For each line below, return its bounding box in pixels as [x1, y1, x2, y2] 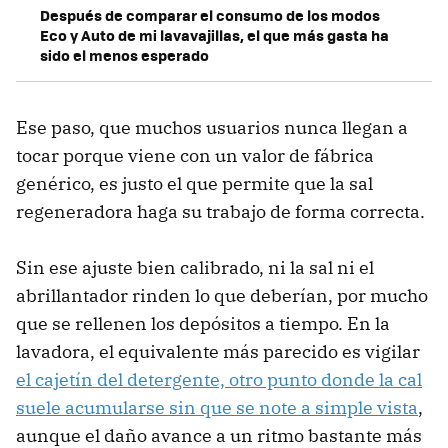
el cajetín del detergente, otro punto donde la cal [16, 368, 422, 392]
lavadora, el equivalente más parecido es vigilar [16, 340, 420, 364]
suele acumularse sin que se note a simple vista [16, 396, 418, 420]
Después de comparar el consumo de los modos [40, 4, 380, 27]
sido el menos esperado [40, 44, 209, 67]
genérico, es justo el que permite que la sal [16, 172, 373, 196]
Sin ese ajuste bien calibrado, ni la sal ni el [16, 256, 374, 280]
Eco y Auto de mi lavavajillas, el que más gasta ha [40, 24, 389, 47]
